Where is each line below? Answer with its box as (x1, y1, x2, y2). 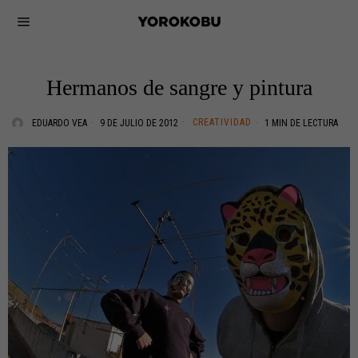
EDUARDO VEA (32, 117, 87, 129)
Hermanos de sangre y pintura (46, 75, 312, 100)
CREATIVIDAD (193, 117, 252, 128)
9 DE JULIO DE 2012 (97, 117, 178, 129)
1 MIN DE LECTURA (262, 117, 338, 129)
